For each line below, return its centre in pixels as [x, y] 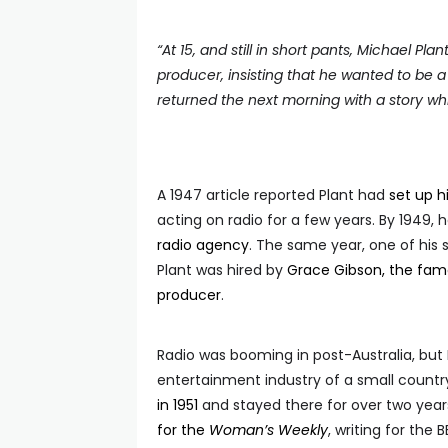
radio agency [203, 245]
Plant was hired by [222, 270]
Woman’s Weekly [268, 430]
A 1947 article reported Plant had [273, 195]
